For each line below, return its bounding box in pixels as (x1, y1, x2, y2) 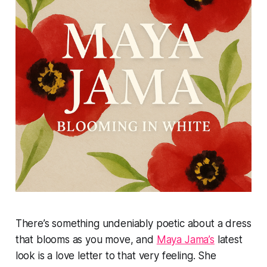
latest (214, 234, 243, 246)
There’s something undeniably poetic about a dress (15, 218, 252, 230)
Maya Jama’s (156, 234, 215, 246)
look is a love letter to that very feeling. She (15, 250, 216, 262)
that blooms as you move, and (15, 234, 157, 246)
